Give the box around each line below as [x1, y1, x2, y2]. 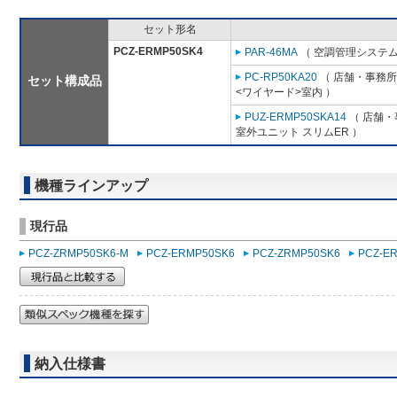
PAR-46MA [245, 46, 298, 59]
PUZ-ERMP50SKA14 [245, 111, 346, 124]
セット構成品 [27, 74, 102, 89]
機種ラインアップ [35, 178, 148, 194]
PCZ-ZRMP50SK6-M [28, 247, 128, 261]
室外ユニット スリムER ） [236, 126, 362, 139]
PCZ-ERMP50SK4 [113, 45, 203, 58]
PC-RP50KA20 [245, 71, 317, 84]
